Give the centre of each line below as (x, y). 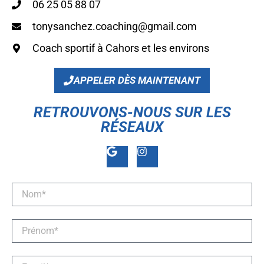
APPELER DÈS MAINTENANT (137, 80)
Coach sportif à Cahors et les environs (121, 48)
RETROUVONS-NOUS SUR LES (132, 113)
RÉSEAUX (132, 127)
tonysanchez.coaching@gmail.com (115, 27)
